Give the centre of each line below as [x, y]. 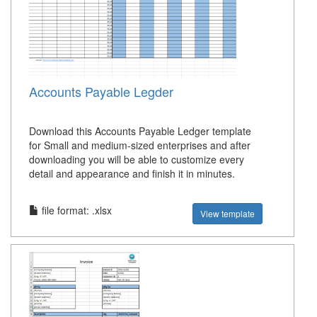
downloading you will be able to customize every [137, 159]
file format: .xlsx [75, 210]
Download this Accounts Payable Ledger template [140, 131]
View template [228, 213]
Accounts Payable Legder [101, 91]
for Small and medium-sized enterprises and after [140, 145]
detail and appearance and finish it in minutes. [132, 173]
